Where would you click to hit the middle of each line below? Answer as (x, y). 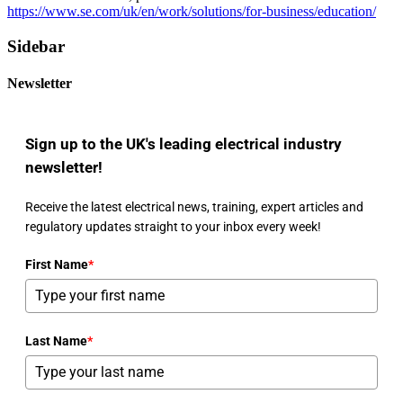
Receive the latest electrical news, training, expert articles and (194, 206)
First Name (57, 264)
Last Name (56, 340)
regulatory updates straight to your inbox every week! (173, 226)
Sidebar (36, 46)
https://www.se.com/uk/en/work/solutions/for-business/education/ (192, 11)
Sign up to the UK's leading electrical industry (184, 143)
